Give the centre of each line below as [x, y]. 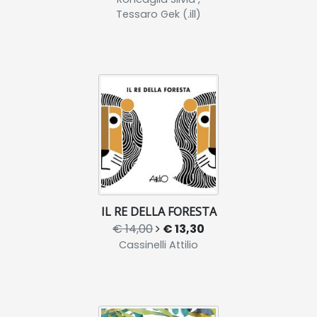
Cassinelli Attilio [158, 245]
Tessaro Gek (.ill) [158, 14]
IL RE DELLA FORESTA [158, 212]
